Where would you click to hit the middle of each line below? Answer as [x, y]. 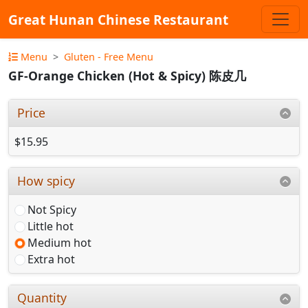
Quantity [42, 298]
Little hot [51, 226]
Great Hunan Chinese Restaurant [118, 19]
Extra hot [51, 259]
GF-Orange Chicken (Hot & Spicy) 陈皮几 [127, 76]
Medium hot [59, 242]
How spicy [46, 180]
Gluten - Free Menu [109, 57]
